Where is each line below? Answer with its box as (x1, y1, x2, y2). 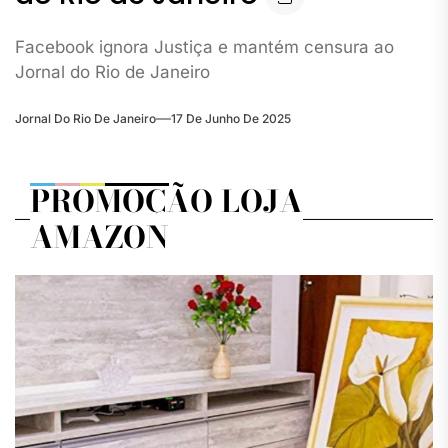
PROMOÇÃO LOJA (30, 178, 303, 225)
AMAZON (30, 214, 169, 261)
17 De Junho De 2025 (171, 111, 291, 127)
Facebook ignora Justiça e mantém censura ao (15, 36, 394, 57)
